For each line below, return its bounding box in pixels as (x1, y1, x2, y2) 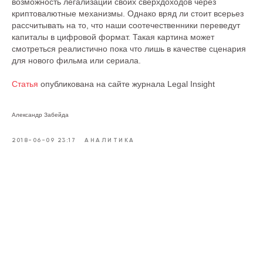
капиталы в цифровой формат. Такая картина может (12, 32, 214, 42)
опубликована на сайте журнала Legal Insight (41, 79, 215, 89)
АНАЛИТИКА (85, 137, 135, 144)
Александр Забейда (12, 112, 69, 118)
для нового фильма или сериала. (12, 56, 141, 65)
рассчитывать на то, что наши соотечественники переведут (12, 21, 240, 30)
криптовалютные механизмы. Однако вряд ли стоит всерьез (12, 9, 244, 18)
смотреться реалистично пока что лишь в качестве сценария (12, 44, 246, 53)
